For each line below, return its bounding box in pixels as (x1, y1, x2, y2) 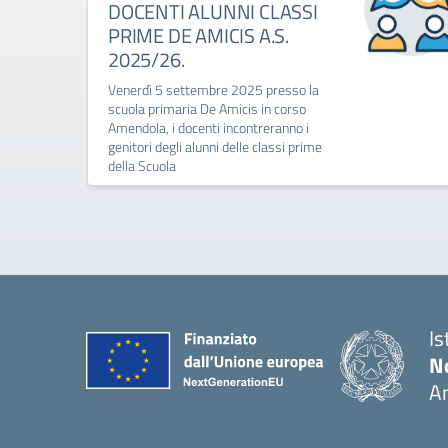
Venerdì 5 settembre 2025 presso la (108, 79, 319, 100)
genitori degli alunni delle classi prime (108, 136, 322, 157)
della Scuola (108, 155, 176, 176)
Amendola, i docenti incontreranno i (108, 117, 309, 138)
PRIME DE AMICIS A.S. (108, 20, 290, 51)
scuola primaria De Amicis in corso (108, 98, 306, 119)
